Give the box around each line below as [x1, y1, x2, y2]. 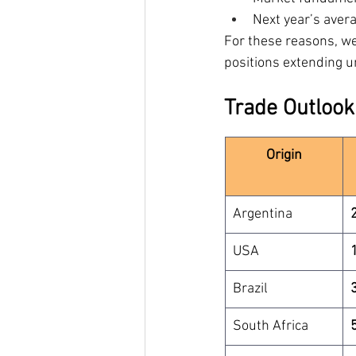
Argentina [233, 206, 292, 222]
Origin [265, 147, 302, 164]
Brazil [233, 281, 268, 297]
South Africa [233, 318, 308, 335]
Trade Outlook [224, 95, 354, 122]
